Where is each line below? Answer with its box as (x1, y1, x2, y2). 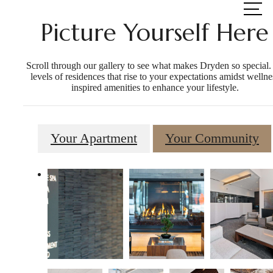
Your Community (165, 130, 259, 146)
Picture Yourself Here (41, 18, 269, 48)
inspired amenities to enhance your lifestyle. (71, 82, 239, 93)
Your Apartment (51, 130, 137, 146)
